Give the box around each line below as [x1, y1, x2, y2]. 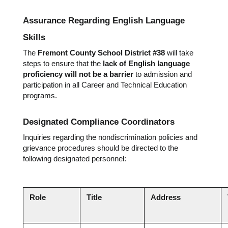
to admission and [133, 70, 192, 78]
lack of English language [103, 60, 190, 68]
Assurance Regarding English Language [23, 15, 185, 25]
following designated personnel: [23, 155, 126, 163]
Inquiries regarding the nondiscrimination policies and [23, 133, 197, 141]
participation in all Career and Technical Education [23, 81, 187, 89]
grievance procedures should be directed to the [23, 144, 178, 152]
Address [151, 193, 181, 202]
